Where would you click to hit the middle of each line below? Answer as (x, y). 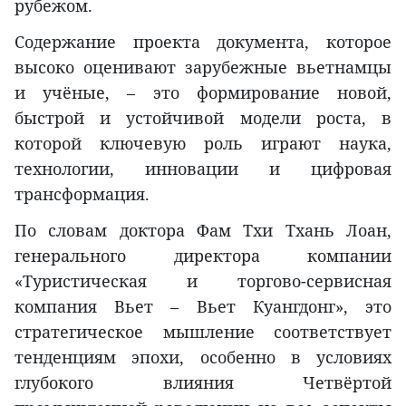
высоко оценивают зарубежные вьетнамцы (203, 68)
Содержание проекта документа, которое (203, 42)
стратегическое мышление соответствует (203, 332)
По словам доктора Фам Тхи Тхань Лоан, (203, 231)
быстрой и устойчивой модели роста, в (203, 118)
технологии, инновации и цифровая (203, 169)
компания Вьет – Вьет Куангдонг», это (203, 307)
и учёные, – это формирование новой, (203, 93)
